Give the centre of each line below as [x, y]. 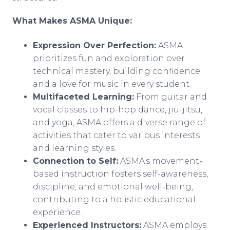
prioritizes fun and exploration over [109, 58]
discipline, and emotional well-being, [113, 187]
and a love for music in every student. [112, 84]
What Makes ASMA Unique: [72, 21]
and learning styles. [74, 148]
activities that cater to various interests [116, 135]
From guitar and [170, 97]
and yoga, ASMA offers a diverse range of [119, 122]
